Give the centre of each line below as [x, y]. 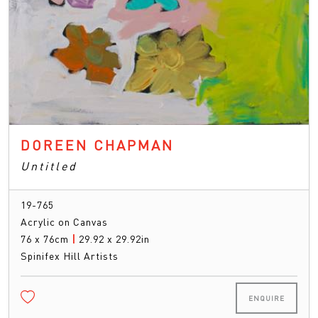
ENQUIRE [267, 298]
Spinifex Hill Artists [70, 255]
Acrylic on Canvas [64, 221]
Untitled [49, 165]
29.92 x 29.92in [114, 238]
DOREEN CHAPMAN [97, 144]
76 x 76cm [46, 238]
